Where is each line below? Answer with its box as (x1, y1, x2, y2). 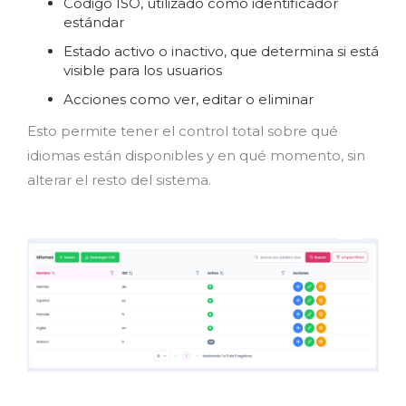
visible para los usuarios (63, 62, 222, 79)
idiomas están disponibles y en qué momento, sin (27, 147, 365, 164)
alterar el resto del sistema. (27, 171, 211, 188)
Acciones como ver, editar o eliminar (63, 91, 314, 108)
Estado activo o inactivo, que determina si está (63, 43, 379, 60)
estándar (63, 14, 124, 31)
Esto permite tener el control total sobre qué (27, 122, 338, 140)
